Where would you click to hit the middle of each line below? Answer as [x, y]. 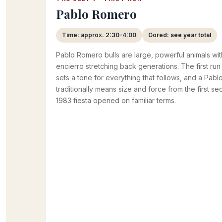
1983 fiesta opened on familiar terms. [116, 100]
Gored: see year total [180, 35]
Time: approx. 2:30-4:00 [99, 35]
